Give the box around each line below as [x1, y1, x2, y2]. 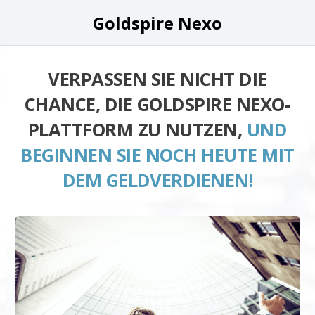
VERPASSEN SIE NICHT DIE [48, 67, 267, 91]
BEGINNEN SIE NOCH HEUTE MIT [20, 143, 295, 167]
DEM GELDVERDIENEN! [62, 168, 253, 193]
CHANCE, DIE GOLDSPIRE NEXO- [24, 92, 291, 117]
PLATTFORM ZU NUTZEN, [27, 117, 247, 142]
